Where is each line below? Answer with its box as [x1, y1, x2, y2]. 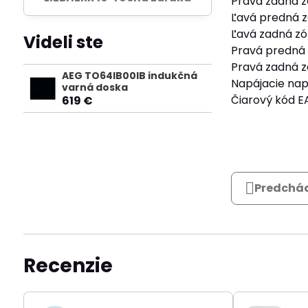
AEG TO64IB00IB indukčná [61, 68, 197, 82]
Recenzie [23, 252, 113, 279]
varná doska [61, 80, 128, 94]
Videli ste [23, 30, 103, 54]
